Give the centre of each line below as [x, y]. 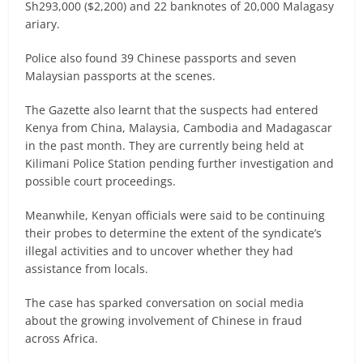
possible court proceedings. [102, 181]
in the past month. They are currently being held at [165, 145]
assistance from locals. [89, 268]
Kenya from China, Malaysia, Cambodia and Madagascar [179, 127]
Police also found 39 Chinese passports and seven [161, 58]
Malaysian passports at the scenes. [122, 75]
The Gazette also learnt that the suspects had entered [172, 109]
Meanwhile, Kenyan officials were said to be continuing [175, 215]
